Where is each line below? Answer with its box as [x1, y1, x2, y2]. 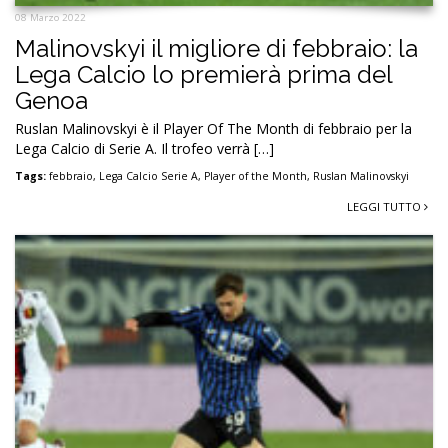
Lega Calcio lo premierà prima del [15, 60, 392, 90]
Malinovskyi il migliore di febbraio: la [15, 34, 418, 64]
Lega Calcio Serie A [99, 169, 198, 184]
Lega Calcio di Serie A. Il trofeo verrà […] [15, 139, 274, 159]
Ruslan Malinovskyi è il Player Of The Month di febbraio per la [15, 119, 412, 139]
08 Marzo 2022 [15, 11, 86, 25]
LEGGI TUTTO [347, 199, 424, 215]
